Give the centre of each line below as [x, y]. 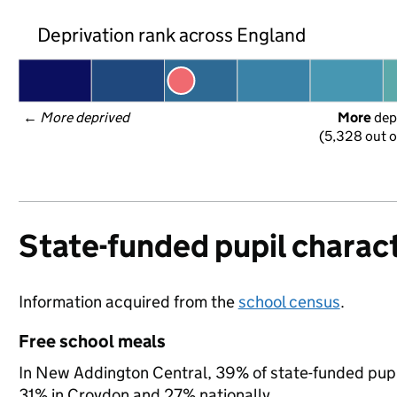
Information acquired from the [128, 302]
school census [289, 302]
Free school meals [92, 341]
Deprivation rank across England [171, 35]
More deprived [85, 117]
